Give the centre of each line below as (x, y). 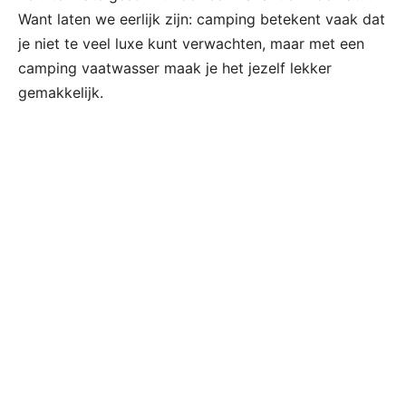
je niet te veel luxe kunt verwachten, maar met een (191, 43)
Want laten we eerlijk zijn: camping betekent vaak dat (202, 19)
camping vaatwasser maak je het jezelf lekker (175, 68)
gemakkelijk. (61, 92)
